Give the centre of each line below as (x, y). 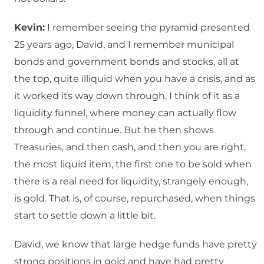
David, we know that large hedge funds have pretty (136, 245)
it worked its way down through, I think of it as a (127, 96)
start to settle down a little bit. (85, 216)
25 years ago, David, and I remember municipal (124, 45)
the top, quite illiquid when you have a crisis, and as (135, 79)
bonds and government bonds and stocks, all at (127, 62)
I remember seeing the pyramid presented (147, 28)
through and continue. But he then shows (114, 130)
